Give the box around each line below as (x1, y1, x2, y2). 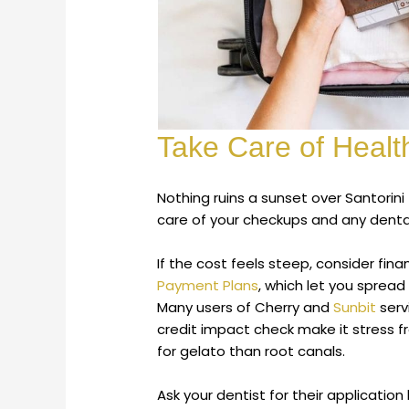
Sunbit (333, 297, 377, 317)
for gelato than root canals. (157, 341, 346, 361)
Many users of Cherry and (157, 297, 334, 317)
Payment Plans (157, 275, 259, 295)
